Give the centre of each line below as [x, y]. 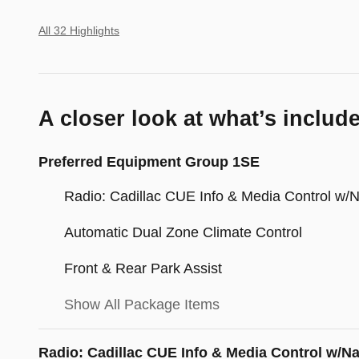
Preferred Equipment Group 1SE [149, 162]
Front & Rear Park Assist [143, 269]
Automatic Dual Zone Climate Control [183, 233]
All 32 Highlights [79, 31]
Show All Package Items [142, 305]
